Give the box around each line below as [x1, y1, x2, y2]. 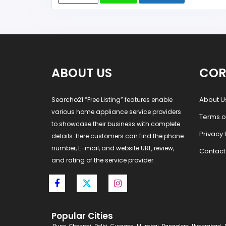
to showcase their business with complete [51, 119, 180, 128]
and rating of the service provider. [51, 155, 155, 164]
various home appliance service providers [51, 107, 181, 116]
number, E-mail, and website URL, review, [51, 143, 174, 152]
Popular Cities [51, 209, 113, 222]
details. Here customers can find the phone [51, 131, 184, 140]
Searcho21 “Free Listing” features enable [51, 95, 173, 104]
